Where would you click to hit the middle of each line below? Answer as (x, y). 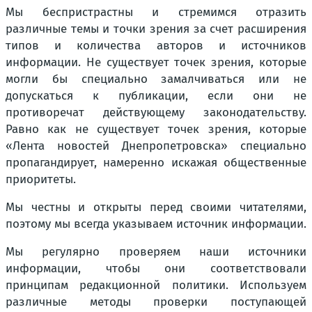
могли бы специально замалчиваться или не (156, 79)
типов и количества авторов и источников (156, 46)
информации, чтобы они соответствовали (156, 268)
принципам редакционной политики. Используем (156, 285)
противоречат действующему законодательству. (156, 112)
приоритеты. (41, 179)
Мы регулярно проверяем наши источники (156, 252)
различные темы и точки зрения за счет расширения (156, 29)
